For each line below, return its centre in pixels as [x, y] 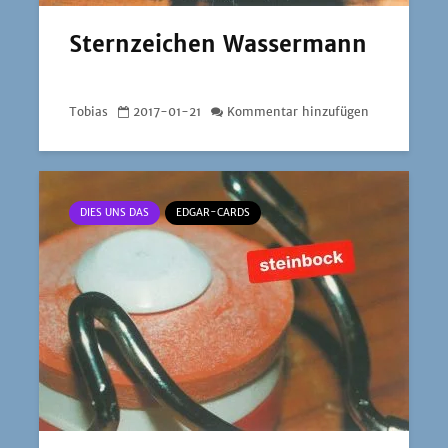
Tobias [88, 111]
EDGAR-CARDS [213, 212]
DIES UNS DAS [114, 212]
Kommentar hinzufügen [298, 111]
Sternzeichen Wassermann [218, 44]
